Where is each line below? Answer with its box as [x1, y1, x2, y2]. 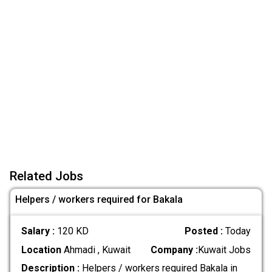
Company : [151, 243, 199, 256]
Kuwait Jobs [198, 243, 251, 256]
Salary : [21, 225, 57, 237]
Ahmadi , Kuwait [61, 243, 131, 256]
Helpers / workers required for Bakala [15, 193, 183, 205]
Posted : [185, 225, 226, 237]
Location [21, 243, 61, 256]
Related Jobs [10, 168, 83, 183]
